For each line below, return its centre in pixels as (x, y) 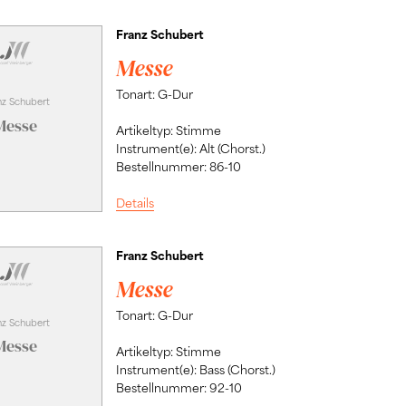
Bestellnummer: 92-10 (179, 387)
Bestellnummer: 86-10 (178, 167)
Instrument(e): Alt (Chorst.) (190, 149)
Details (135, 203)
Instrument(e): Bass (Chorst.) (195, 369)
